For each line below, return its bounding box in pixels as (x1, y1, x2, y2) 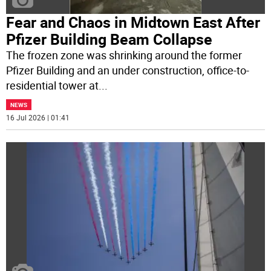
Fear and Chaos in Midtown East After (6, 12, 261, 33)
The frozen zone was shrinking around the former (6, 48, 243, 63)
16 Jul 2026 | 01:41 (6, 113, 70, 123)
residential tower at (6, 78, 99, 93)
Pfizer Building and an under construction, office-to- (6, 63, 250, 78)
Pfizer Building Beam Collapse (6, 29, 213, 50)
